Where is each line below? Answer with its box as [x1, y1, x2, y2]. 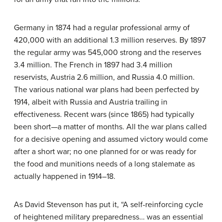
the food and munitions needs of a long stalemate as [14, 159, 195, 169]
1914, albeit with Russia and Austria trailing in [14, 97, 167, 108]
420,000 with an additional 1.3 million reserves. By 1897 [14, 35, 206, 46]
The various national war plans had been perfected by [14, 85, 199, 95]
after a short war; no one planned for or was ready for [14, 147, 196, 157]
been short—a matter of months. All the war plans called [14, 122, 207, 132]
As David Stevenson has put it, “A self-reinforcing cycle [14, 200, 203, 210]
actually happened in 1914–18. [14, 171, 115, 182]
